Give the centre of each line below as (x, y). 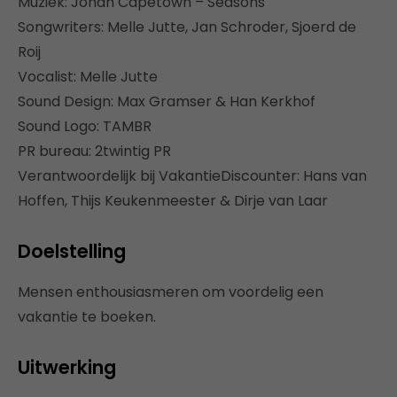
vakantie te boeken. (87, 316)
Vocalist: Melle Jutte (88, 76)
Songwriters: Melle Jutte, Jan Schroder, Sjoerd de (187, 27)
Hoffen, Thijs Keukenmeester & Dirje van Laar (173, 200)
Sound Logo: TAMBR (85, 126)
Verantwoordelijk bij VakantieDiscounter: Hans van (192, 175)
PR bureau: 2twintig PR (94, 151)
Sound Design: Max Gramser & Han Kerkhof (167, 101)
